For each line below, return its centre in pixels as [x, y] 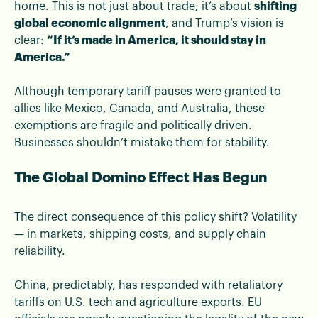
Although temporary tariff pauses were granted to [148, 91]
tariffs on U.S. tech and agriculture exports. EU [138, 302]
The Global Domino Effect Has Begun [141, 177]
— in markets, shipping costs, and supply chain [140, 234]
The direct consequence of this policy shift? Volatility [155, 217]
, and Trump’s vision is [225, 23]
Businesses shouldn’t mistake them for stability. [142, 142]
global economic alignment [90, 23]
